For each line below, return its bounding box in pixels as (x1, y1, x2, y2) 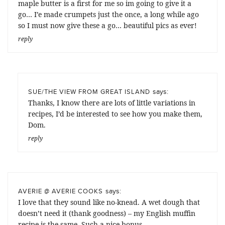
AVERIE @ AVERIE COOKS (18, 186, 103, 196)
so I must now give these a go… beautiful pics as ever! (18, 21, 197, 31)
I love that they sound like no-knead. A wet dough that (18, 197, 200, 207)
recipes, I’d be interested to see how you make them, (28, 109, 202, 119)
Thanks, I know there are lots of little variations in (28, 98, 195, 108)
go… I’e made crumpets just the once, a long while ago (18, 10, 199, 20)
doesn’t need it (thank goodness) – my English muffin (18, 208, 195, 218)
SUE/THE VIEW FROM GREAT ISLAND (28, 87, 150, 96)
